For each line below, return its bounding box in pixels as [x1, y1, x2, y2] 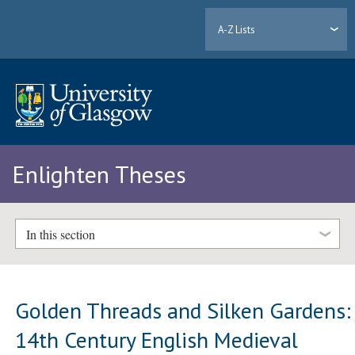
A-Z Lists [218, 22, 256, 36]
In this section [25, 225, 95, 242]
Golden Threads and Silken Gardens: [15, 295, 352, 325]
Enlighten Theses [12, 158, 186, 190]
